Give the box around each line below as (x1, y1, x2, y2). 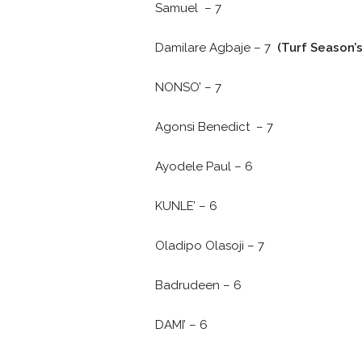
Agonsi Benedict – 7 (155, 120, 273, 134)
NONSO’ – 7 (155, 80, 221, 95)
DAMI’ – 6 (155, 318, 208, 332)
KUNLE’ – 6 (155, 199, 217, 213)
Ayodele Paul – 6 (155, 159, 253, 174)
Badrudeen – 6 (155, 278, 242, 293)
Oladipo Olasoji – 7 (155, 238, 264, 253)
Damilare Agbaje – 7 (155, 40, 277, 55)
